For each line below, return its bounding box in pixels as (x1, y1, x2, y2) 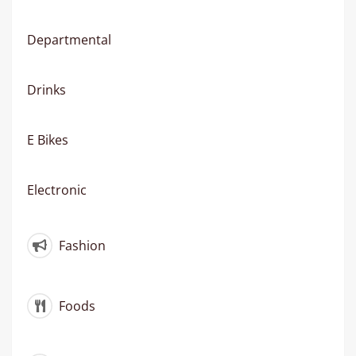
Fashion (55, 237, 106, 255)
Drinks (27, 81, 66, 99)
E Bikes (27, 131, 68, 149)
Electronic (27, 181, 87, 199)
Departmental (27, 31, 111, 49)
